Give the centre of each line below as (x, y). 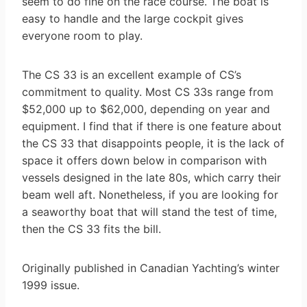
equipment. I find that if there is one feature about (152, 126)
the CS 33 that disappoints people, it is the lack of (153, 143)
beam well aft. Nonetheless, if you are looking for (150, 194)
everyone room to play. (82, 35)
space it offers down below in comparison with (144, 160)
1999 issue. (51, 285)
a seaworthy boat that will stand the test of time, (149, 211)
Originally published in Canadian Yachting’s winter (151, 268)
